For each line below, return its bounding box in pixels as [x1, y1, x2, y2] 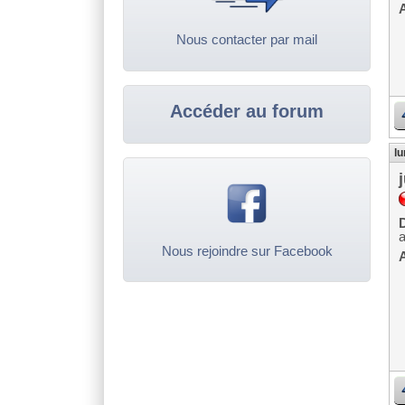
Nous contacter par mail [176, 32, 318, 48]
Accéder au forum [170, 100, 325, 121]
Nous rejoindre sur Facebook [161, 242, 333, 259]
